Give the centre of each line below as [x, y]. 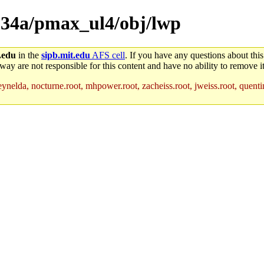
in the [29, 55]
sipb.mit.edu [66, 55]
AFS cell [108, 55]
